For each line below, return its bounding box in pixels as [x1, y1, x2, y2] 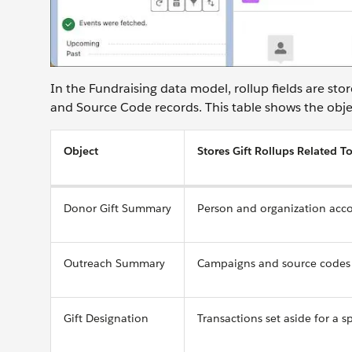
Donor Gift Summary [64, 200, 171, 215]
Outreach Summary [64, 255, 165, 270]
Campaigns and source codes [197, 255, 350, 270]
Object [64, 143, 98, 158]
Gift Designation [64, 310, 148, 325]
